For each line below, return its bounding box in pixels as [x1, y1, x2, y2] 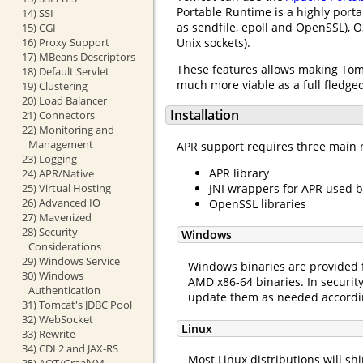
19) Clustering [21, 78, 88, 93]
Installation [170, 106, 239, 125]
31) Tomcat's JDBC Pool [21, 297, 132, 312]
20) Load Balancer [21, 92, 107, 108]
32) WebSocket [21, 311, 93, 327]
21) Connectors [21, 107, 95, 122]
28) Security [21, 224, 78, 239]
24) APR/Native [21, 165, 94, 181]
